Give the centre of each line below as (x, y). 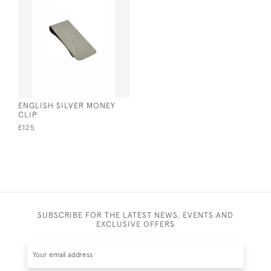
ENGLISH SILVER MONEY (67, 105)
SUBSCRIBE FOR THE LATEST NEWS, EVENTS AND (135, 215)
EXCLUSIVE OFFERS (135, 224)
